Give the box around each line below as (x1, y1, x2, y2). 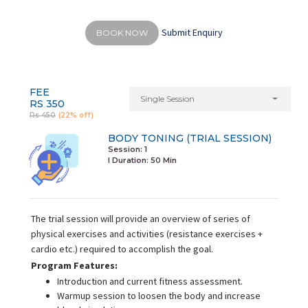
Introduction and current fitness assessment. (56, 274, 243, 287)
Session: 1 (107, 144, 147, 155)
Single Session (140, 93, 195, 104)
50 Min (150, 155, 177, 166)
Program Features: (30, 258, 118, 272)
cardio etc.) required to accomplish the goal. (30, 242, 213, 255)
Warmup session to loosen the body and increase (56, 289, 261, 302)
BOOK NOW (96, 27, 148, 38)
